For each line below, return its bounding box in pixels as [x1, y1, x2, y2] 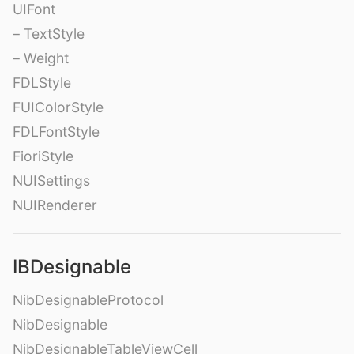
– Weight [13, 49, 69, 66]
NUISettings [13, 171, 90, 189]
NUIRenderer [13, 196, 97, 213]
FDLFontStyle [13, 122, 100, 140]
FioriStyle [13, 147, 73, 164]
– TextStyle [13, 24, 85, 42]
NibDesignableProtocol [13, 291, 164, 308]
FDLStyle [13, 73, 71, 91]
